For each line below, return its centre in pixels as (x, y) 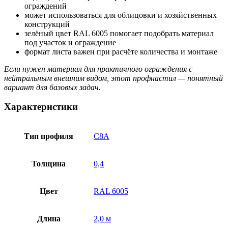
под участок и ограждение (70, 42)
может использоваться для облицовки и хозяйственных (121, 15)
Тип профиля (49, 136)
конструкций (47, 24)
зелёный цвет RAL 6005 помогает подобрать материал (119, 33)
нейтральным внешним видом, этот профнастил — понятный (113, 78)
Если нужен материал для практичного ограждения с (98, 69)
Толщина (49, 164)
